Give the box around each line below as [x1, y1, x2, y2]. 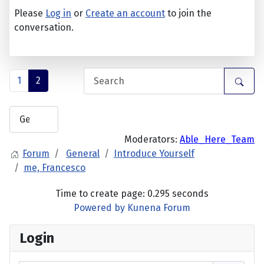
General [66, 148, 100, 160]
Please [14, 8, 45, 19]
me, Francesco [24, 162, 85, 174]
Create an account [85, 8, 165, 19]
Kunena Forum [127, 202, 190, 214]
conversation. [14, 22, 74, 34]
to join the [165, 8, 212, 19]
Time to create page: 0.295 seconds [55, 188, 209, 200]
